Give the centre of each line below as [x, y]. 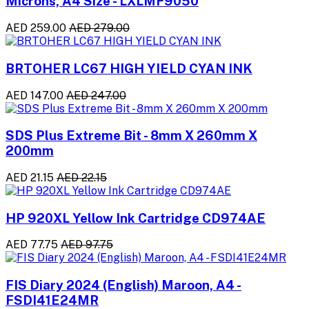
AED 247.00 [96, 95]
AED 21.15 [30, 178]
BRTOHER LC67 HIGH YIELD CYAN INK [129, 68]
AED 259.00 [36, 28]
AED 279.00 [99, 28]
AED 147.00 [34, 95]
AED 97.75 [87, 245]
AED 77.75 [32, 245]
